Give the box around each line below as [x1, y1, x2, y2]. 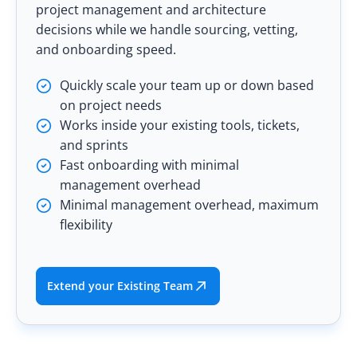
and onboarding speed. [36, 40, 176, 58]
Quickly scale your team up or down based [60, 76, 314, 94]
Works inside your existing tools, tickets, [60, 116, 300, 134]
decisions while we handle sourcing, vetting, [36, 20, 298, 38]
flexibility [60, 215, 112, 233]
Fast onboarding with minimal [60, 155, 239, 174]
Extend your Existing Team [46, 277, 193, 293]
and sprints [60, 135, 128, 154]
